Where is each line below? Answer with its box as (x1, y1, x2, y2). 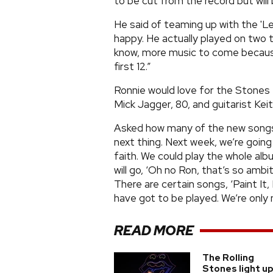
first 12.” (114, 60, 151, 73)
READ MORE (114, 221, 194, 239)
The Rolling (202, 252, 254, 264)
